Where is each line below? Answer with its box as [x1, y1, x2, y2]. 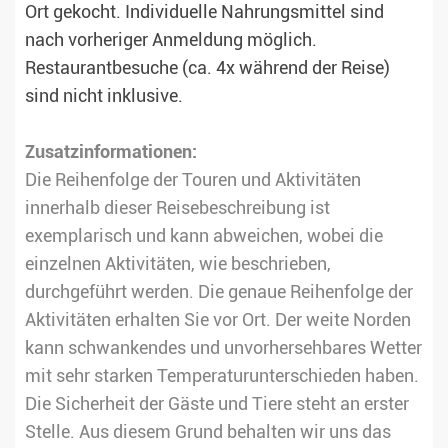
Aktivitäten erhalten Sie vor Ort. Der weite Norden [25, 310, 411, 331]
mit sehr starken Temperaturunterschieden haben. [25, 366, 419, 387]
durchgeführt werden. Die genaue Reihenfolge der [25, 282, 413, 303]
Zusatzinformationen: [25, 142, 197, 163]
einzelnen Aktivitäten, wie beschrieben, [25, 254, 331, 275]
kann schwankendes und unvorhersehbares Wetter [25, 338, 422, 359]
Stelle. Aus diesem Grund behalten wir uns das [25, 422, 391, 443]
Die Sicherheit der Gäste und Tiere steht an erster [25, 394, 409, 415]
